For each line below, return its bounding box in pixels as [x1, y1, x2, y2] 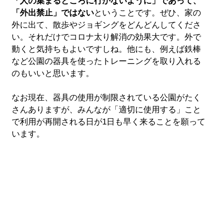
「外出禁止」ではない [11, 8, 94, 17]
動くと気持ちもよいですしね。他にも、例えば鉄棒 [11, 44, 201, 54]
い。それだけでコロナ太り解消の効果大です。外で [11, 32, 201, 42]
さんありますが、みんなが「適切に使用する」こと [11, 105, 201, 114]
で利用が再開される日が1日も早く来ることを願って [11, 117, 205, 126]
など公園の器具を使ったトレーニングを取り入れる [11, 56, 201, 66]
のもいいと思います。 [11, 68, 94, 78]
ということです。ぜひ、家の [93, 8, 201, 17]
